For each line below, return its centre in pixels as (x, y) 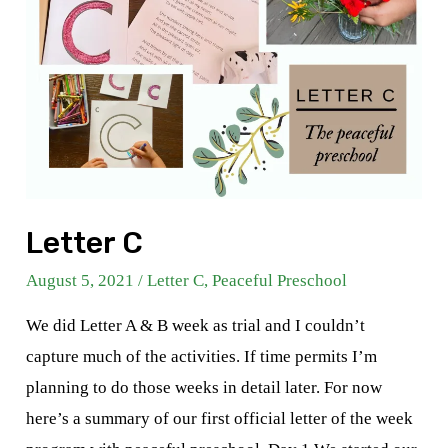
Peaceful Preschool (280, 281)
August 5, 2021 (80, 281)
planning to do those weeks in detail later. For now (204, 388)
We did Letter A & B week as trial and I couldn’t (196, 326)
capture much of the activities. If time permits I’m (202, 357)
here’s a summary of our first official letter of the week (220, 419)
